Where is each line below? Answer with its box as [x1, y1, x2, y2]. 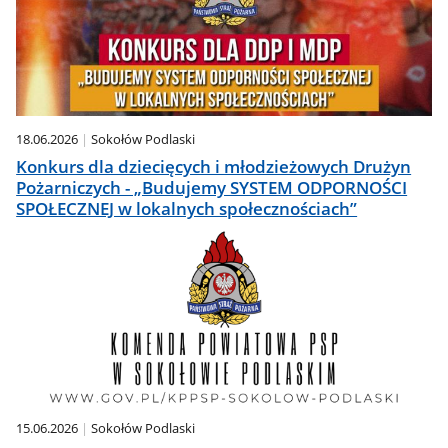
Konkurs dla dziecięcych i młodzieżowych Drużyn [16, 154, 412, 178]
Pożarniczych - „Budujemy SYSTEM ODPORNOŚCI [16, 175, 408, 199]
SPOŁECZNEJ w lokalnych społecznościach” [16, 196, 358, 220]
